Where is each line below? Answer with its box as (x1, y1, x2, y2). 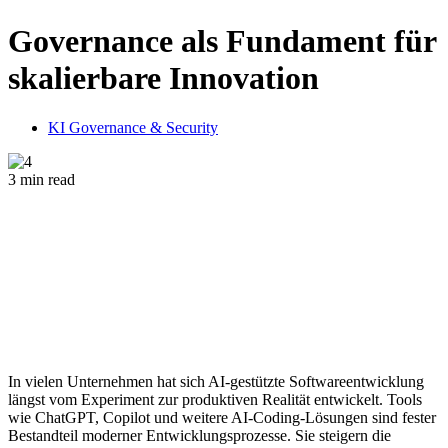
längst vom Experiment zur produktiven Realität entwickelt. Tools (8, 390, 422, 408)
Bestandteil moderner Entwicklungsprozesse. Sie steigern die (8, 426, 391, 444)
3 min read (8, 170, 75, 188)
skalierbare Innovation (8, 60, 319, 97)
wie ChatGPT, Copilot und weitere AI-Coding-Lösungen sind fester (8, 408, 436, 426)
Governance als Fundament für (8, 23, 436, 60)
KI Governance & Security (48, 118, 218, 136)
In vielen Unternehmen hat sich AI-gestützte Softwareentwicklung (8, 372, 424, 390)
